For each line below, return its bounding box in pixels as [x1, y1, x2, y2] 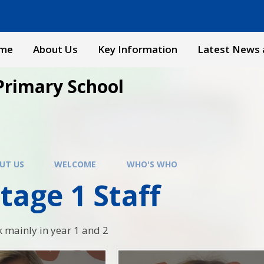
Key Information [98, 42, 177, 56]
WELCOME [54, 158, 97, 170]
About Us [33, 42, 78, 56]
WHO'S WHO [126, 158, 177, 170]
